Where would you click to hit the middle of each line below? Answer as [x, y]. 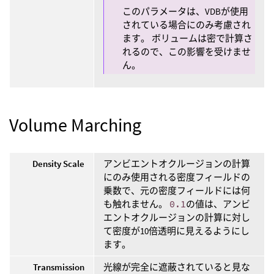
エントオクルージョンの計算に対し [177, 218]
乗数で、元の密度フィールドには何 [177, 191]
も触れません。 [136, 204]
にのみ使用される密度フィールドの [177, 177]
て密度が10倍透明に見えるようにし [176, 231]
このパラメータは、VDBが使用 [185, 11]
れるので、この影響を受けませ [187, 51]
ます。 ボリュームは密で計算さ [187, 38]
